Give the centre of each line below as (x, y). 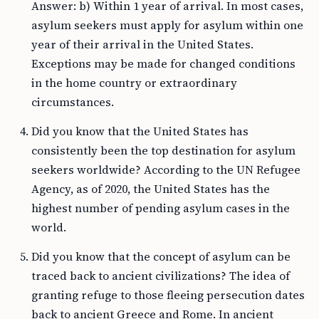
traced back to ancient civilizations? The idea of (161, 276)
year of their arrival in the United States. (142, 44)
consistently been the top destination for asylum (163, 150)
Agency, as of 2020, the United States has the (151, 189)
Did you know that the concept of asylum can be (161, 256)
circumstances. (73, 102)
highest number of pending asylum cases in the (161, 208)
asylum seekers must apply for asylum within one (167, 25)
